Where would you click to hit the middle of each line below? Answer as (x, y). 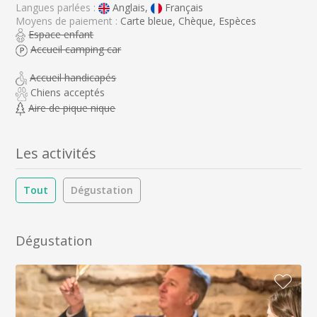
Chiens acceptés (68, 93)
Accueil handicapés (73, 78)
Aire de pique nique (72, 108)
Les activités (56, 153)
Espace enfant (61, 35)
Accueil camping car (76, 50)
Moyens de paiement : (68, 21)
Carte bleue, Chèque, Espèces (189, 21)
